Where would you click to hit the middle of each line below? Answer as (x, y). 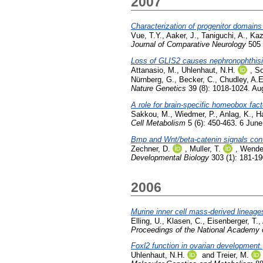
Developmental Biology (170, 157)
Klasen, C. (185, 221)
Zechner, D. (151, 149)
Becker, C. (197, 79)
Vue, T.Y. (146, 36)
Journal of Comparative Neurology (188, 45)
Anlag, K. (235, 114)
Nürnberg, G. (153, 79)
